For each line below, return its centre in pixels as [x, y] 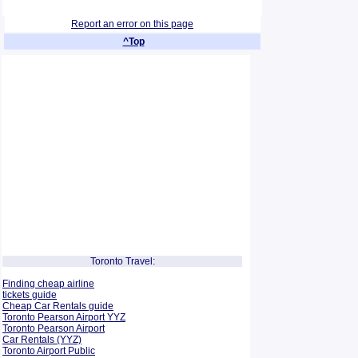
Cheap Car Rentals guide [58, 306]
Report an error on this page [132, 24]
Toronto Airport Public [49, 351]
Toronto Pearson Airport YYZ [64, 317]
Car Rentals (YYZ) [42, 340]
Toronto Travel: [122, 261]
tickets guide [30, 295]
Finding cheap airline [48, 284]
